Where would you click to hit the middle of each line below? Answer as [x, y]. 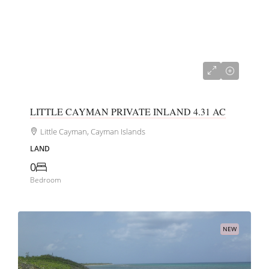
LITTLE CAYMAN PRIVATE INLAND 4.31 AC [128, 112]
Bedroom [46, 180]
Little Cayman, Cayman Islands [93, 132]
